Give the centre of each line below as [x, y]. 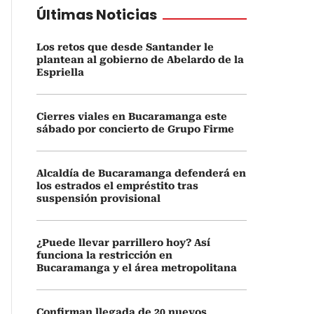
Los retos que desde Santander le [125, 47]
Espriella [60, 72]
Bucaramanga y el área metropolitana [137, 268]
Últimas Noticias [97, 15]
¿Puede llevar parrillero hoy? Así [123, 243]
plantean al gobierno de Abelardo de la [140, 60]
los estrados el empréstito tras [117, 186]
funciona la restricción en [104, 255]
